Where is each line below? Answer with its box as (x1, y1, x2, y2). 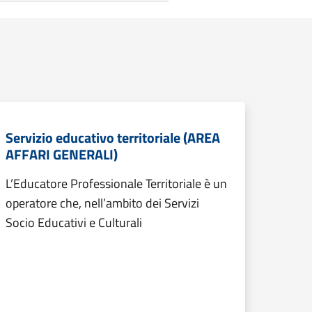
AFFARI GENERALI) (6, 143, 118, 165)
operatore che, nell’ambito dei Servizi (6, 194, 199, 212)
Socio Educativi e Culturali (6, 213, 142, 232)
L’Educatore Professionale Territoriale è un (6, 174, 227, 193)
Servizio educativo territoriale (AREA (6, 127, 220, 148)
